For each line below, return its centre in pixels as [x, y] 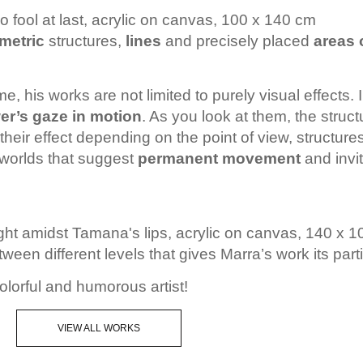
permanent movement [219, 158]
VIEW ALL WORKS [99, 328]
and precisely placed [237, 41]
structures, [85, 41]
